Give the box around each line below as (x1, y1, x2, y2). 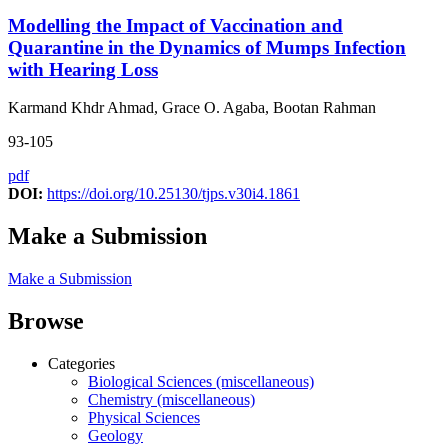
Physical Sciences (88, 409, 200, 427)
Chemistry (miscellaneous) (88, 391, 255, 409)
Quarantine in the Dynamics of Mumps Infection (8, 36, 406, 58)
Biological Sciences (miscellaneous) (88, 373, 314, 391)
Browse (8, 308, 84, 335)
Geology (88, 427, 143, 445)
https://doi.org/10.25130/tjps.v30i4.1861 (47, 185, 300, 203)
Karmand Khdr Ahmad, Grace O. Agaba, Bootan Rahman (8, 99, 376, 117)
